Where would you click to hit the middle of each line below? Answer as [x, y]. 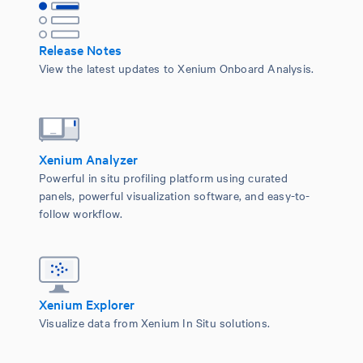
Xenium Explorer [87, 304]
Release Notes [80, 50]
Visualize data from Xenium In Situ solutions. [154, 323]
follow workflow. [81, 214]
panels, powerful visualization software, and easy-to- [175, 196]
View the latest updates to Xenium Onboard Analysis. [177, 68]
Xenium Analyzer [89, 159]
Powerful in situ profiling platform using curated [163, 178]
